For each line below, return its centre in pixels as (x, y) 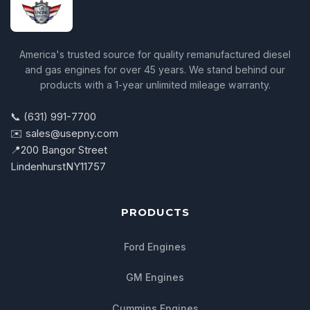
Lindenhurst (38, 166)
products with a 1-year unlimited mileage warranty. (155, 85)
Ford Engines (155, 246)
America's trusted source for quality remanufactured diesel (155, 55)
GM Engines (155, 277)
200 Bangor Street (64, 149)
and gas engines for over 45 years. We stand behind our (155, 70)
